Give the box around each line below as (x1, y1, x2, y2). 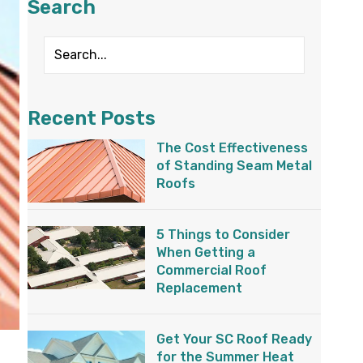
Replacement (156, 280, 243, 297)
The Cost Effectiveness (156, 140, 309, 156)
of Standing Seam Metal (156, 158, 313, 174)
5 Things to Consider (156, 227, 291, 243)
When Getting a (156, 245, 256, 261)
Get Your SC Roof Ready (156, 331, 313, 348)
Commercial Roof (156, 263, 267, 279)
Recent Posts (28, 107, 156, 130)
